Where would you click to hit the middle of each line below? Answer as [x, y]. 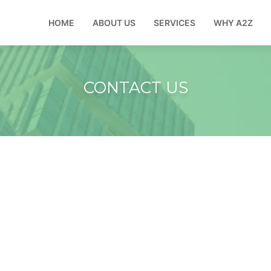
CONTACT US [135, 87]
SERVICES [175, 23]
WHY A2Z [233, 23]
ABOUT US [114, 23]
